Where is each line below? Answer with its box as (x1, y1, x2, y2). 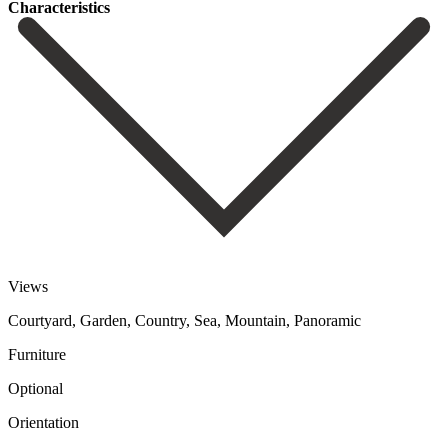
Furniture (8, 346, 66, 364)
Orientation (8, 414, 79, 432)
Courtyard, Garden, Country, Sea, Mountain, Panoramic (8, 312, 361, 330)
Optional (8, 380, 63, 398)
